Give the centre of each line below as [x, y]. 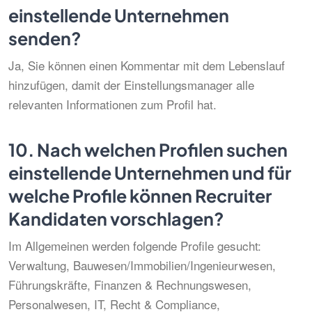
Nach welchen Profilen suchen [161, 150]
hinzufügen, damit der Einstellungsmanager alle [131, 85]
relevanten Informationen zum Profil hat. [112, 104]
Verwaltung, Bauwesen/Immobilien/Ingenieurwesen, [142, 265]
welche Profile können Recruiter [140, 196]
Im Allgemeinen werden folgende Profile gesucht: [135, 245]
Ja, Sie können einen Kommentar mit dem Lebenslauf [147, 65]
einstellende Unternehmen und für [150, 173]
